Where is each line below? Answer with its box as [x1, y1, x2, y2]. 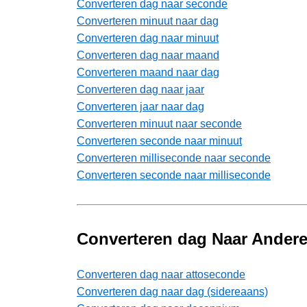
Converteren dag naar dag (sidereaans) [77, 286, 268, 298]
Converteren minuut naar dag [77, 15, 219, 27]
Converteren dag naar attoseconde [77, 269, 245, 281]
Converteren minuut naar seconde [77, 118, 242, 130]
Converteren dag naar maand [77, 49, 219, 62]
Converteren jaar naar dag [77, 101, 204, 113]
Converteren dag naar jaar [77, 84, 204, 96]
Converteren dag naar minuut [77, 32, 219, 45]
